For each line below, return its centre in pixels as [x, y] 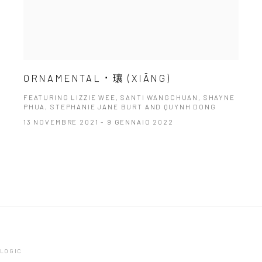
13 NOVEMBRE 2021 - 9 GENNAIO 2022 [98, 121]
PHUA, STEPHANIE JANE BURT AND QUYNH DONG [120, 106]
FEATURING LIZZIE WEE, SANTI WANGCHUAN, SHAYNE [129, 97]
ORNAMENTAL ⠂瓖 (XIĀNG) [97, 77]
